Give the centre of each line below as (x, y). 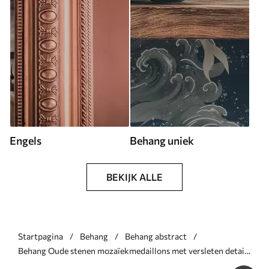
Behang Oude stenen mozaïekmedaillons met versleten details (134, 251)
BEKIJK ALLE (134, 177)
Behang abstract (156, 236)
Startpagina (41, 236)
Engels (26, 141)
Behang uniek (162, 141)
